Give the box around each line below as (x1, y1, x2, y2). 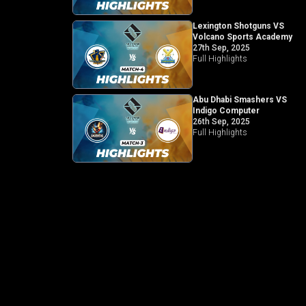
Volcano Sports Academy (192, 32, 292, 42)
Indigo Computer (192, 105, 260, 115)
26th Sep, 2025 (192, 116, 250, 126)
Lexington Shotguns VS (192, 21, 284, 31)
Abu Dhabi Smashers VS (192, 94, 287, 105)
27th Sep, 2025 (192, 43, 250, 53)
